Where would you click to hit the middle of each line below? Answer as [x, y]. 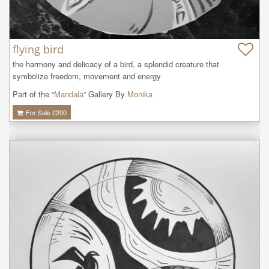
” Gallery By [105, 94]
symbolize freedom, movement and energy [87, 76]
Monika [140, 94]
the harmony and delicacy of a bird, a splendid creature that [116, 64]
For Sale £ [40, 113]
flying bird [38, 50]
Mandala [69, 94]
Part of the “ [33, 94]
